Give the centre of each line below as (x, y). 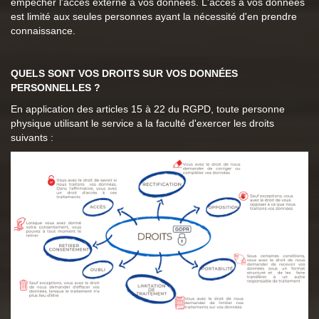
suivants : (32, 137)
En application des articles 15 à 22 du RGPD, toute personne (148, 109)
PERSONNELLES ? (56, 88)
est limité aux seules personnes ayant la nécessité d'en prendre (154, 16)
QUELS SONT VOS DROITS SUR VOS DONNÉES (124, 73)
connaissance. (43, 31)
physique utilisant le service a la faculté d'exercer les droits (142, 123)
